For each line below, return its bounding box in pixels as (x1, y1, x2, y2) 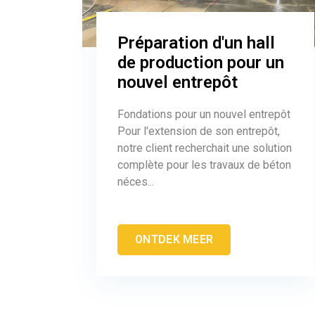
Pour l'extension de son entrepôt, (117, 124, 280, 138)
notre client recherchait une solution (117, 141, 292, 155)
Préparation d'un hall (117, 32, 275, 53)
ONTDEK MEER (135, 232, 214, 246)
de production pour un (117, 52, 284, 72)
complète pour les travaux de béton (117, 157, 291, 172)
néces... (117, 174, 154, 188)
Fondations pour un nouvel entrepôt (117, 107, 290, 121)
